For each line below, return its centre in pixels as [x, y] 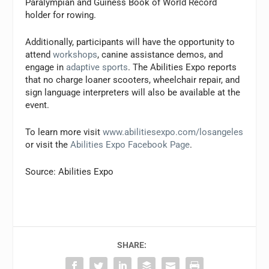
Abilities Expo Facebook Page [130, 145]
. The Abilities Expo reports [183, 68]
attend [39, 55]
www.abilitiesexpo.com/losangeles [173, 132]
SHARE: [131, 245]
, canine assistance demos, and [160, 55]
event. [38, 105]
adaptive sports [97, 68]
